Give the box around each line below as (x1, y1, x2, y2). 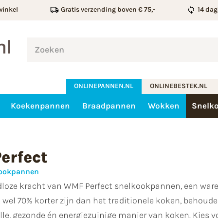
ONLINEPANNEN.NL (74, 82, 134, 91)
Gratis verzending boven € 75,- (60, 5, 155, 14)
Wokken (148, 101, 180, 111)
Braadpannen (82, 101, 136, 111)
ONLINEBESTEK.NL (150, 82, 208, 91)
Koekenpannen (10, 101, 70, 111)
